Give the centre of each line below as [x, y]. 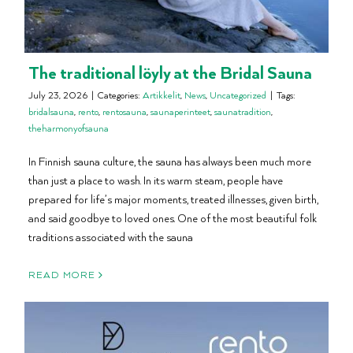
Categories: [120, 95]
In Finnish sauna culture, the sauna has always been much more [170, 162]
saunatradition [243, 112]
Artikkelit [162, 95]
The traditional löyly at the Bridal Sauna [170, 72]
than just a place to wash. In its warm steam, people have [156, 180]
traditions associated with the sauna [111, 237]
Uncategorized [238, 95]
